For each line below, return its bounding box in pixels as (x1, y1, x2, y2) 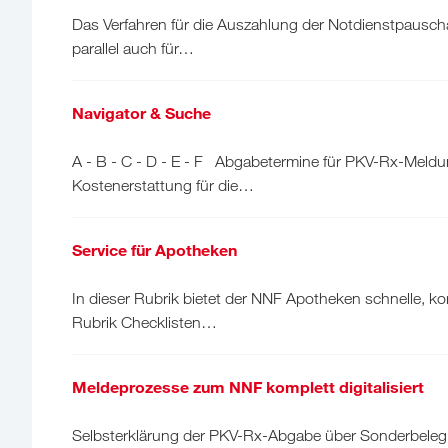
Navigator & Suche (72, 102, 211, 122)
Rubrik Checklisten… (72, 312, 217, 331)
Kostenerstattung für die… (72, 175, 254, 194)
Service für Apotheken (72, 239, 237, 259)
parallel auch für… (72, 38, 194, 57)
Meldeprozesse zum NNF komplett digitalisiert (72, 376, 424, 396)
